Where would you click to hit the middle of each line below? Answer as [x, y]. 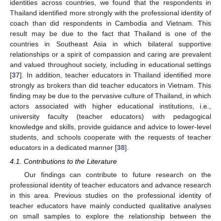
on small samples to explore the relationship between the [110, 216]
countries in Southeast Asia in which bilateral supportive [110, 44]
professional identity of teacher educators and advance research [110, 185]
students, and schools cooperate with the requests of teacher [110, 137]
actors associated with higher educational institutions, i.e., [110, 106]
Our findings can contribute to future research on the [117, 174]
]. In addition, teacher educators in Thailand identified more [115, 75]
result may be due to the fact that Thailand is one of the [110, 33]
